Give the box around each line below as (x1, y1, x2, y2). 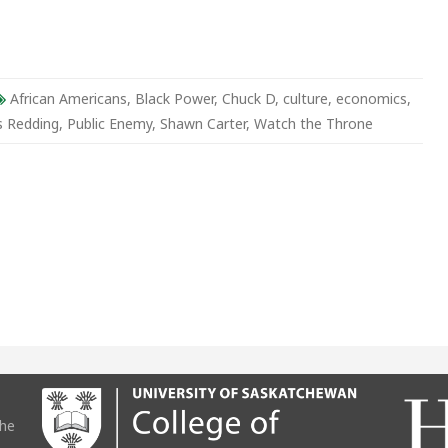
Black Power (135, 89, 214, 108)
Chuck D (222, 89, 275, 108)
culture (283, 89, 328, 108)
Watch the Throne (254, 114, 373, 133)
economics (336, 89, 407, 108)
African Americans (10, 89, 127, 108)
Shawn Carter (160, 114, 246, 133)
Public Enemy (67, 114, 152, 133)
